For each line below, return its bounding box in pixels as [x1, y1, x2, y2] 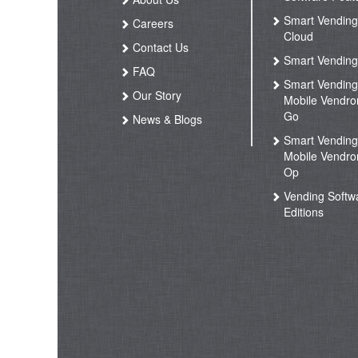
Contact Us [129, 39, 189, 55]
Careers [129, 15, 173, 31]
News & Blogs [129, 111, 202, 127]
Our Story [129, 87, 181, 103]
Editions [284, 204, 324, 220]
